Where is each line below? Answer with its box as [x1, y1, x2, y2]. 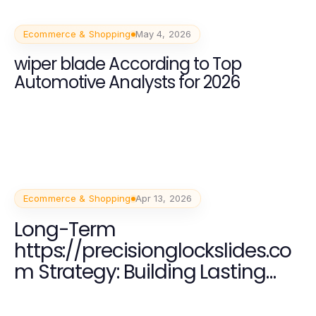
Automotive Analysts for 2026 [14, 71, 241, 95]
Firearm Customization [14, 279, 221, 308]
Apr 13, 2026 [135, 193, 193, 205]
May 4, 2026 [135, 28, 192, 40]
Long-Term [14, 216, 116, 244]
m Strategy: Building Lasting [14, 258, 266, 286]
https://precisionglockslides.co [14, 237, 291, 265]
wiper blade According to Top [14, 52, 242, 76]
